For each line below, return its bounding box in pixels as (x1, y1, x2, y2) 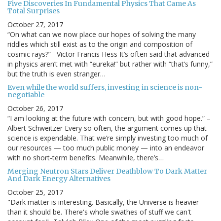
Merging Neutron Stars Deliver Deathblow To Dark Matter (7, 167, 207, 176)
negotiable (7, 90, 44, 100)
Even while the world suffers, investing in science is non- (7, 83, 202, 92)
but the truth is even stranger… (7, 69, 106, 79)
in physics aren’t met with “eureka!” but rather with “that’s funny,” (7, 59, 213, 69)
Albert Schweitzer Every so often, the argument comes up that (7, 123, 207, 133)
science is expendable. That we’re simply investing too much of (7, 133, 208, 143)
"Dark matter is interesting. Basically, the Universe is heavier (7, 197, 199, 207)
